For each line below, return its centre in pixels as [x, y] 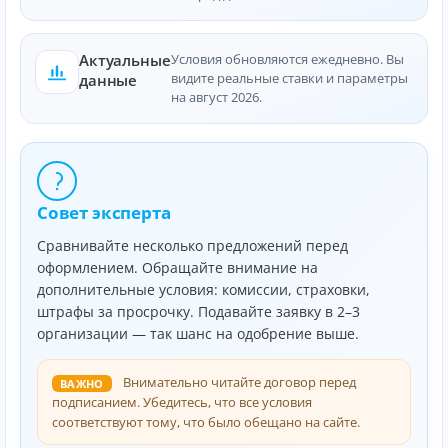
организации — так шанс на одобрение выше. [198, 333]
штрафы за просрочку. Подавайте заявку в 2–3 [198, 311]
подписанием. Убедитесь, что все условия [182, 401]
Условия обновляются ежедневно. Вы [287, 58]
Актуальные [125, 59]
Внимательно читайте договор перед [237, 381]
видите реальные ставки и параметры [289, 77]
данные [108, 79]
